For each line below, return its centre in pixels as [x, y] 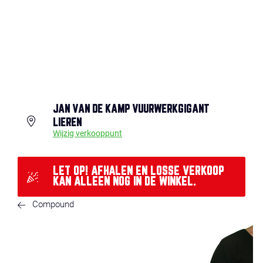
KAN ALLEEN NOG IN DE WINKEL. [124, 182]
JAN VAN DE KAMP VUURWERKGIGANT [131, 109]
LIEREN [67, 123]
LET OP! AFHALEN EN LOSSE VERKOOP [139, 171]
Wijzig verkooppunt [87, 134]
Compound [53, 204]
